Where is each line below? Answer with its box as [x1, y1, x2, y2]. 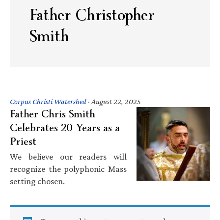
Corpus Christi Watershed [10, 97, 86, 106]
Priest [10, 128, 36, 155]
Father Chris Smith [10, 100, 95, 127]
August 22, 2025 [91, 97, 141, 106]
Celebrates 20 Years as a [10, 114, 120, 141]
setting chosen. [10, 176, 65, 186]
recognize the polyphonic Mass [10, 164, 127, 174]
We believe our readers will [10, 151, 127, 162]
